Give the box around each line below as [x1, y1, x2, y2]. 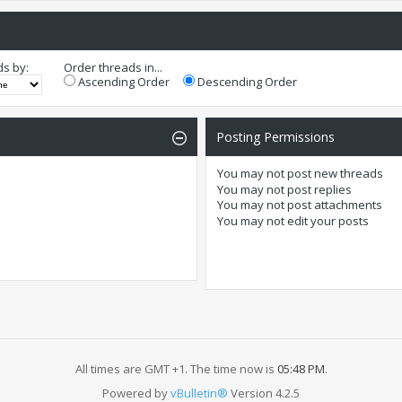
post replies [284, 180, 352, 197]
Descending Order [195, 74, 297, 91]
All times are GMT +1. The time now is [74, 360, 277, 377]
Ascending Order [75, 74, 170, 91]
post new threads [284, 165, 383, 182]
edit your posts [284, 212, 369, 229]
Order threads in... [64, 59, 162, 76]
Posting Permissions [215, 128, 335, 146]
